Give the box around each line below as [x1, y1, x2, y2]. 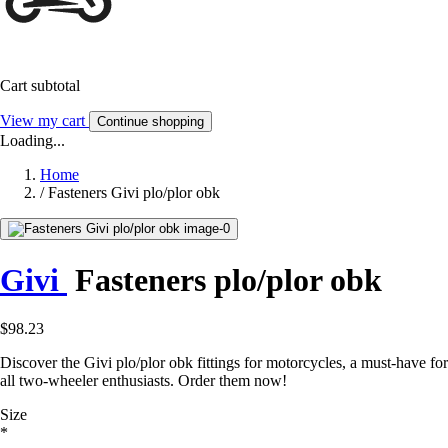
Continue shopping [97, 114, 204, 130]
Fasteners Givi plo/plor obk [48, 184, 220, 202]
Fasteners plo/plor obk [67, 261, 382, 298]
